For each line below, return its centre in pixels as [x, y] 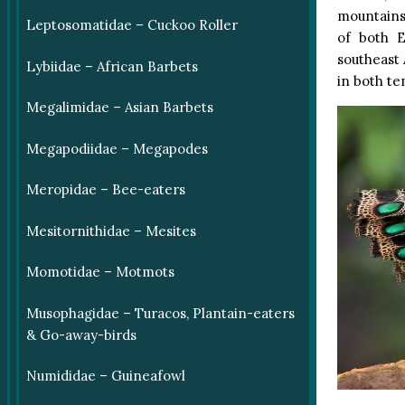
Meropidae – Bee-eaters [105, 190]
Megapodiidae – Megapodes [117, 148]
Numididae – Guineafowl [105, 376]
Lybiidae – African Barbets [112, 66]
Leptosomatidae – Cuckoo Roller [132, 25]
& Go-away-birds [81, 334]
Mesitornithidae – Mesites [111, 231]
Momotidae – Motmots [100, 272]
